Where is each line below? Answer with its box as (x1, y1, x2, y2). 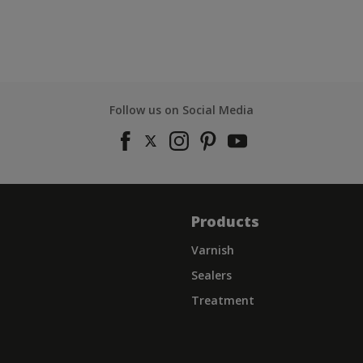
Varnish (191, 242, 234, 258)
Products (191, 211, 259, 231)
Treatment (191, 293, 254, 308)
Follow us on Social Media (109, 102, 254, 117)
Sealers (191, 267, 232, 283)
